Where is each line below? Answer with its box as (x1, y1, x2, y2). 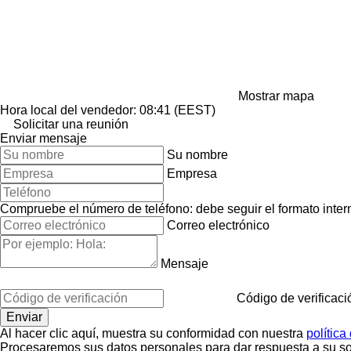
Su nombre (167, 147, 228, 161)
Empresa (167, 166, 217, 180)
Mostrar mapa (238, 89, 314, 103)
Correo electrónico (167, 218, 270, 232)
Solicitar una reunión (13, 117, 128, 131)
